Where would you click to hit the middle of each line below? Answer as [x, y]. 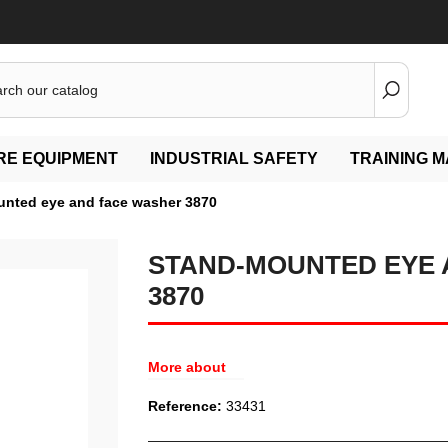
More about [186, 367]
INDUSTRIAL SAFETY [234, 158]
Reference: [184, 406]
